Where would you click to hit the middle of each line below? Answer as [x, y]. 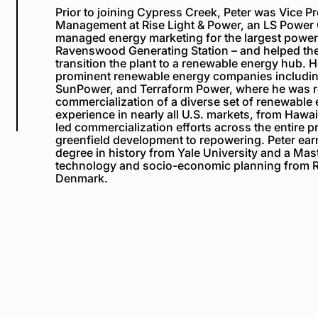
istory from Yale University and [200, 153]
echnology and [101, 165]
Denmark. [82, 178]
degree [75, 153]
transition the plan [104, 63]
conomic [209, 165]
